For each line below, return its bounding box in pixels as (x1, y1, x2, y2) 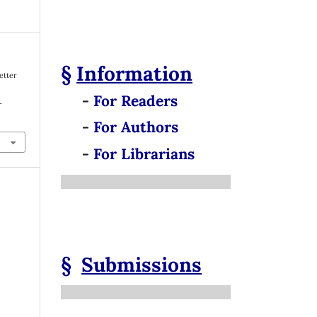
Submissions (81, 252, 202, 278)
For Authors (93, 117, 178, 137)
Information (76, 61, 192, 87)
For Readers (93, 91, 178, 110)
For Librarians (93, 144, 195, 163)
